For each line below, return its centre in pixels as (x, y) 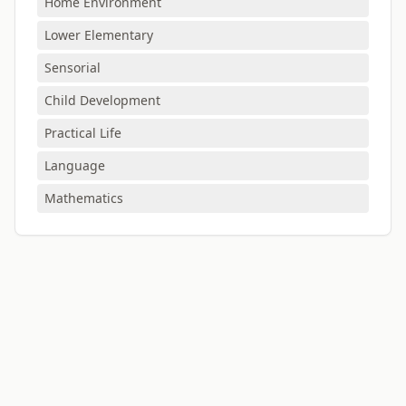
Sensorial (72, 68)
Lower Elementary (99, 35)
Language (75, 165)
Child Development (102, 100)
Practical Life (83, 133)
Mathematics (84, 198)
